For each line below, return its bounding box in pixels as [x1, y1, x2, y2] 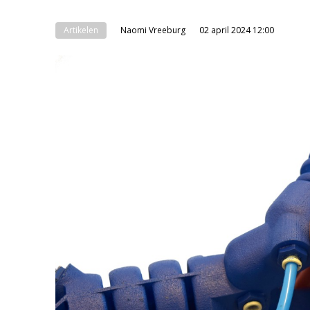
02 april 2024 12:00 [199, 24, 274, 36]
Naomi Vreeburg [120, 24, 185, 36]
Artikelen [64, 24, 98, 36]
